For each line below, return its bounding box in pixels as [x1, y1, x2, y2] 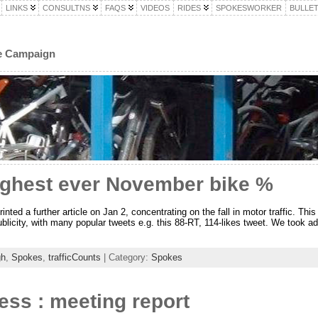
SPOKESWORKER [215, 4, 282, 12]
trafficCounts [48, 251, 101, 263]
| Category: [100, 251, 151, 263]
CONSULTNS [42, 4, 90, 12]
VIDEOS [140, 4, 170, 12]
